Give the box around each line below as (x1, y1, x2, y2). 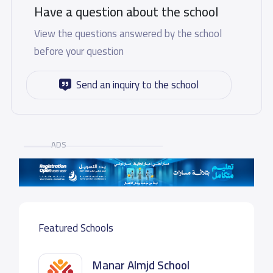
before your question (34, 41, 124, 61)
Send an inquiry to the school (76, 74, 199, 94)
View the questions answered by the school (34, 23, 222, 43)
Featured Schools (38, 218, 113, 238)
